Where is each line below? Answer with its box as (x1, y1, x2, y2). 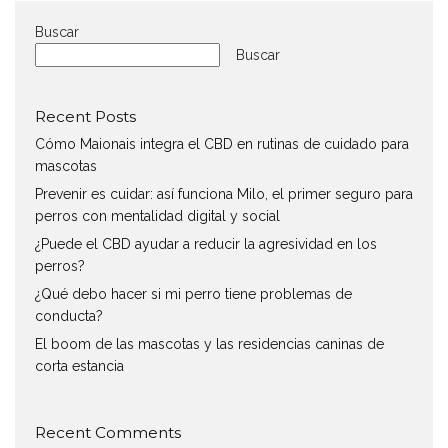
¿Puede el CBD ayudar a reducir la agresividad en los (35, 236, 377, 253)
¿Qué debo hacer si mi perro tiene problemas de (35, 286, 352, 303)
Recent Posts (35, 107, 136, 127)
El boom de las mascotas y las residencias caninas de (35, 336, 384, 353)
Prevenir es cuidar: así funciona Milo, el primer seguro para (35, 186, 413, 203)
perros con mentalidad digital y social (35, 208, 280, 225)
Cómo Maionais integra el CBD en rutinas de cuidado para (35, 136, 409, 153)
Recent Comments (35, 423, 181, 443)
